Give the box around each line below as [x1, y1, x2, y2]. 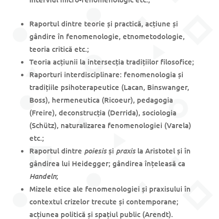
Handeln [29, 171, 56, 181]
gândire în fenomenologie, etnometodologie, [29, 31, 185, 42]
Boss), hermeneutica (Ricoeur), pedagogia [29, 95, 173, 105]
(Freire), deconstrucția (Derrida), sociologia [29, 108, 176, 118]
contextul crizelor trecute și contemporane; [29, 197, 178, 207]
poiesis [84, 145, 109, 156]
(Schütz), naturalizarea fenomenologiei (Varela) [29, 120, 191, 131]
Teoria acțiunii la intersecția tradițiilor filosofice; [29, 57, 194, 67]
